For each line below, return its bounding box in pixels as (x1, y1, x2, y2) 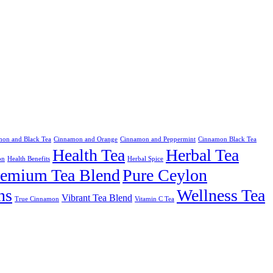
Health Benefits (7, 155, 50, 163)
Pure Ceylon (122, 166, 207, 185)
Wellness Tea (177, 186, 265, 205)
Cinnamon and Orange (54, 136, 118, 143)
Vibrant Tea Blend (62, 193, 132, 204)
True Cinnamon (15, 196, 59, 203)
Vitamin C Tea (135, 196, 174, 203)
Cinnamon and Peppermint (120, 136, 196, 143)
